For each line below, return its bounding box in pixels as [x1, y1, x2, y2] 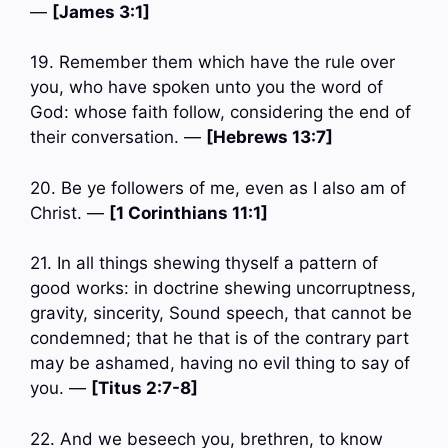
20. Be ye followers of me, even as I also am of [30, 177, 406, 198]
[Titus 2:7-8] [91, 378, 198, 399]
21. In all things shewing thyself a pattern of [30, 253, 378, 274]
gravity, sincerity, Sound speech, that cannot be [30, 303, 412, 324]
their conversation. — [30, 127, 206, 148]
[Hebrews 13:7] [206, 127, 333, 148]
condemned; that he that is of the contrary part [30, 328, 409, 349]
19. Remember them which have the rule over [30, 52, 395, 73]
